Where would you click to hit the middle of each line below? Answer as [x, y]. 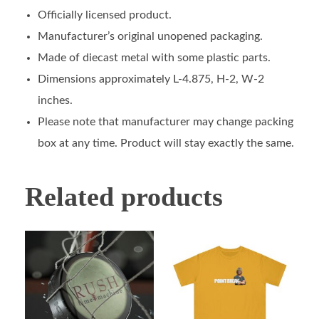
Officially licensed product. [104, 15]
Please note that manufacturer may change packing [165, 121]
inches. [55, 100]
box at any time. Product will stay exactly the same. [166, 143]
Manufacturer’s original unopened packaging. [150, 36]
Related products [124, 196]
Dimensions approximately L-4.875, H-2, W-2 [151, 79]
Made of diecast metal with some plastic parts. [154, 57]
